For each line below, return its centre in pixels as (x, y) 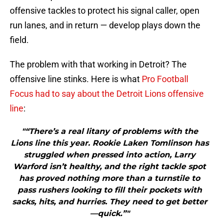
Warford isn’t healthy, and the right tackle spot (109, 167)
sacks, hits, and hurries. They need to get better (109, 202)
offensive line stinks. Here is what (75, 79)
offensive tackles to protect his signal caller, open (105, 11)
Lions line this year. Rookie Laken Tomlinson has (109, 143)
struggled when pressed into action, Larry (109, 155)
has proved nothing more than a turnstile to (109, 178)
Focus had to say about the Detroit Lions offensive (107, 94)
